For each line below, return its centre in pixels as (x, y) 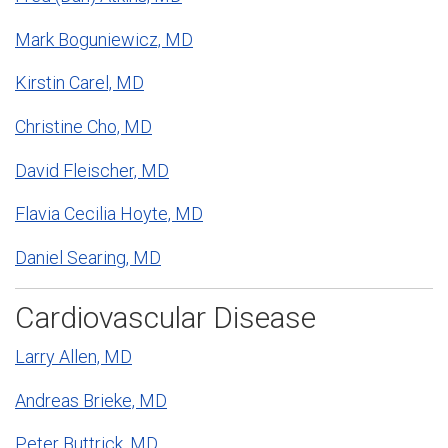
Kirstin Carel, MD (79, 83)
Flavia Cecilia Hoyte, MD (109, 214)
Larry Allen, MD (73, 356)
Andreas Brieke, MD (91, 400)
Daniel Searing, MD (88, 258)
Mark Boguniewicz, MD (104, 39)
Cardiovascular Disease (165, 318)
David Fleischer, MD (92, 170)
